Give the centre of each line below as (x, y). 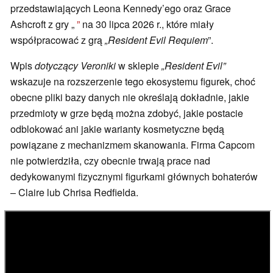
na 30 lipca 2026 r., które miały (147, 24)
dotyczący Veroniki (75, 66)
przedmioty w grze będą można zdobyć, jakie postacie (127, 113)
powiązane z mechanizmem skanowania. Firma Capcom (133, 145)
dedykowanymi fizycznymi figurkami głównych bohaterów (134, 177)
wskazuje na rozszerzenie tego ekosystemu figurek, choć (133, 82)
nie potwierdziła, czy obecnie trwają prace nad (110, 161)
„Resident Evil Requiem (156, 40)
